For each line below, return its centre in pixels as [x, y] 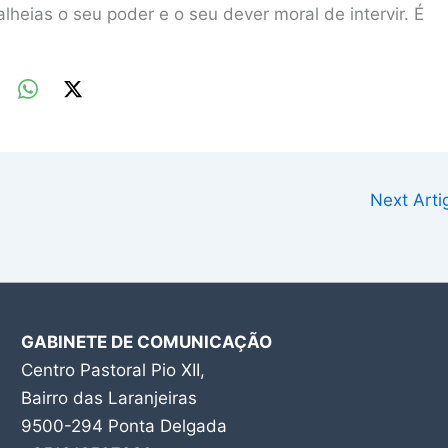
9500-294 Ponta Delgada [123, 426]
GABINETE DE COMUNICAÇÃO [146, 342]
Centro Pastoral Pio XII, [112, 370]
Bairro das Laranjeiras [108, 398]
